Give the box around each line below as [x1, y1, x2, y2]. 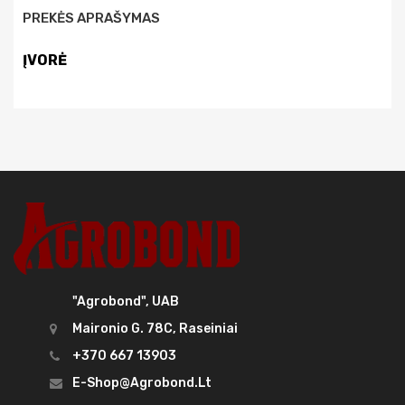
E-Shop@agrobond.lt [72, 375, 212, 391]
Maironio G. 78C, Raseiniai [72, 321, 238, 337]
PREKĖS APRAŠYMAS [23, 10, 160, 26]
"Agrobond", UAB [72, 294, 179, 310]
